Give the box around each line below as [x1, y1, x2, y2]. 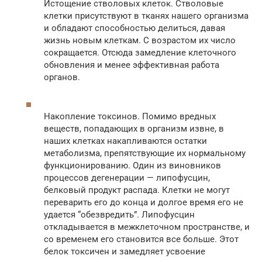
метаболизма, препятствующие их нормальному [44, 147, 246, 158]
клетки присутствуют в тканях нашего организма [44, 10, 249, 21]
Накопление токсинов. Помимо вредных [44, 111, 216, 122]
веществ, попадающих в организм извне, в [44, 123, 224, 134]
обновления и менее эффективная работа [44, 59, 219, 70]
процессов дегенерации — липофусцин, [44, 172, 210, 183]
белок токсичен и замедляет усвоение [44, 246, 205, 257]
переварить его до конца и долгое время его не [44, 196, 243, 208]
